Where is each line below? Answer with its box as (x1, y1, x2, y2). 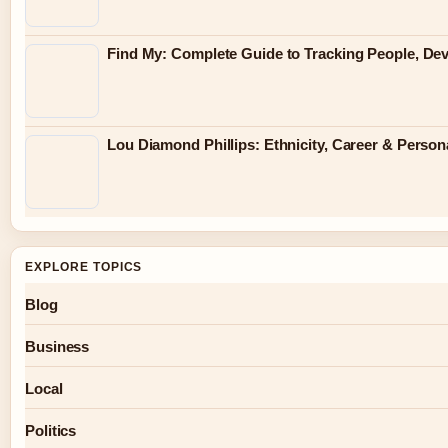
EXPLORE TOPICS (25, 260, 143, 275)
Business (25, 338, 90, 356)
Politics (25, 422, 77, 440)
